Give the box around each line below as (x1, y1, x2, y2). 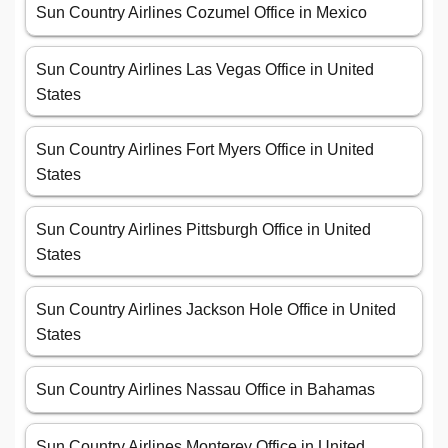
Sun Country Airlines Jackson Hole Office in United (36, 301, 396, 319)
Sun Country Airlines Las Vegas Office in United (36, 61, 374, 79)
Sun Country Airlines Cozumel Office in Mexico (36, 4, 367, 22)
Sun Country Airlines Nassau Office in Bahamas (36, 381, 375, 399)
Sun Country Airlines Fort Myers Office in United (36, 141, 374, 159)
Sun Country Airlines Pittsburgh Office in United (36, 221, 371, 239)
